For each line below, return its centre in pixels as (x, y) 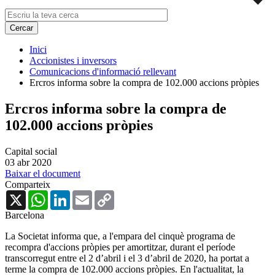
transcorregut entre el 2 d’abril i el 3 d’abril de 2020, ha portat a (127, 258)
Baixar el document (43, 173)
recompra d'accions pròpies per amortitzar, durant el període (120, 247)
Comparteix (28, 184)
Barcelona (25, 215)
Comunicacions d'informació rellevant (103, 71)
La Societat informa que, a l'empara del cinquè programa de (120, 236)
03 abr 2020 (28, 162)
